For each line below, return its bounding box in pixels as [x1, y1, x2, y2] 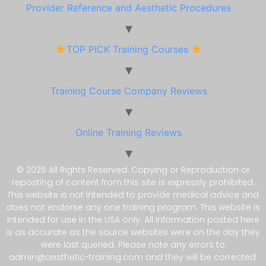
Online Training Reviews [75, 126, 182, 138]
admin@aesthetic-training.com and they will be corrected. [8, 251, 258, 263]
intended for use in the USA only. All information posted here [7, 213, 259, 226]
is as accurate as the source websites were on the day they [6, 226, 260, 238]
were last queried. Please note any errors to [41, 238, 225, 251]
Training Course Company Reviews [50, 84, 207, 97]
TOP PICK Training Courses [66, 43, 191, 55]
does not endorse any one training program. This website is [6, 201, 260, 213]
